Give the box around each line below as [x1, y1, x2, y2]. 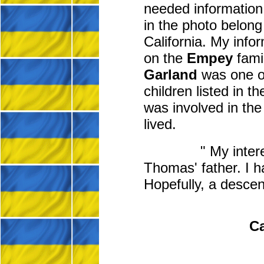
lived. [144, 116, 177, 133]
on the [144, 50, 187, 67]
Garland [144, 67, 198, 83]
